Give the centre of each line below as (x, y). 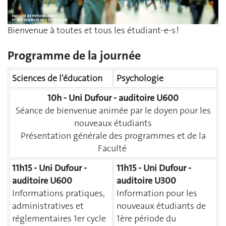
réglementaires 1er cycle (59, 219)
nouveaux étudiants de (161, 206)
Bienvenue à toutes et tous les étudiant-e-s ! (93, 30)
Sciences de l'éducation (57, 78)
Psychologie (140, 78)
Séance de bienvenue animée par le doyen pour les (113, 111)
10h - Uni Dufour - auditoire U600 (113, 98)
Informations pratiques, (59, 193)
